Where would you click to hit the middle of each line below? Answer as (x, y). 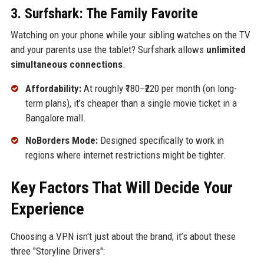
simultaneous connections (66, 65)
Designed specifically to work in (161, 140)
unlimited (226, 50)
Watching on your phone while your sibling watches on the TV (130, 35)
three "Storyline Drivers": (57, 251)
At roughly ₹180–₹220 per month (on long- (159, 89)
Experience (47, 209)
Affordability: (53, 89)
